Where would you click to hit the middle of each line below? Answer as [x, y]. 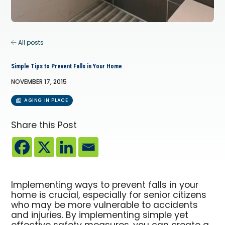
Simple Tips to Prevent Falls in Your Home [67, 67]
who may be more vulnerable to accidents [105, 205]
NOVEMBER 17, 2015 [39, 83]
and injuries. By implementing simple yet [100, 215]
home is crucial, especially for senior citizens [109, 195]
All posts [30, 43]
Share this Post [44, 126]
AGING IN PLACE [46, 101]
